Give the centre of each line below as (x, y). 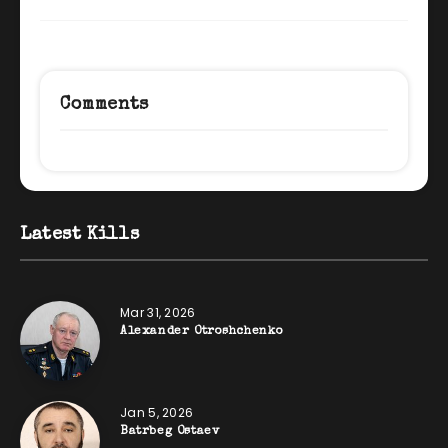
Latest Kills (80, 234)
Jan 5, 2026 (157, 412)
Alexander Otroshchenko (202, 331)
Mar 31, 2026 (158, 312)
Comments (104, 104)
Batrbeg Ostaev (170, 431)
